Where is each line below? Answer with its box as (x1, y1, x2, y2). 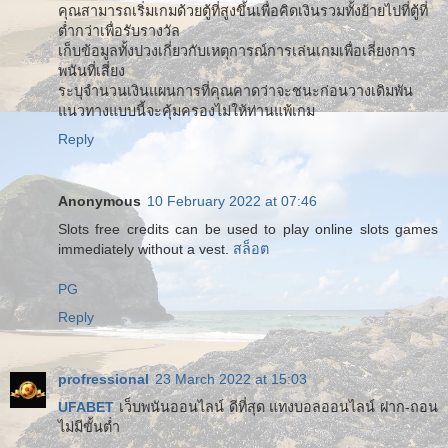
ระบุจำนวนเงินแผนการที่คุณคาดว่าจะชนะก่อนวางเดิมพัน (58, 82, 413, 99)
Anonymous (58, 192, 141, 209)
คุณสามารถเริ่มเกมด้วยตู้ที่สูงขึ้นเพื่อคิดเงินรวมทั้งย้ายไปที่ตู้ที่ (58, 2, 428, 19)
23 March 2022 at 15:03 (155, 370, 307, 387)
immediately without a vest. (58, 240, 233, 257)
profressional (58, 370, 149, 387)
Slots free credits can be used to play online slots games (58, 220, 438, 237)
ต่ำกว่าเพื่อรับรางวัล (58, 22, 180, 39)
